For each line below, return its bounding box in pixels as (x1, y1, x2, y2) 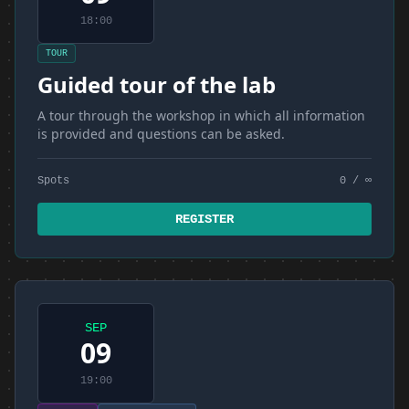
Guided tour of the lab (37, 69, 276, 100)
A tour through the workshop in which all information (37, 107, 365, 124)
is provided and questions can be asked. (37, 125, 285, 142)
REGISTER (175, 212, 234, 226)
